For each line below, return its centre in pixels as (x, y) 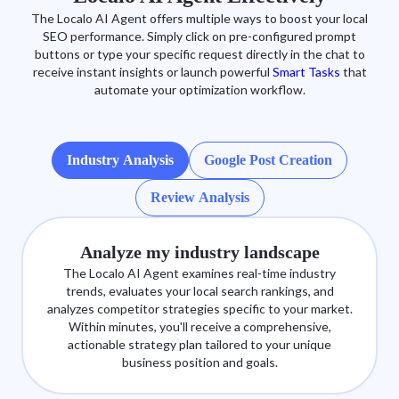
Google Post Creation (268, 160)
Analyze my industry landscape (199, 252)
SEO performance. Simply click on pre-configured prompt (199, 37)
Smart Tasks (306, 72)
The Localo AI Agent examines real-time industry (199, 273)
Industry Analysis (120, 160)
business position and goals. (199, 362)
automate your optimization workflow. (199, 90)
